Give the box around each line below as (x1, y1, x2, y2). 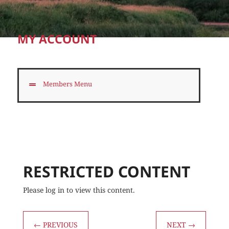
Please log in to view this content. (22, 185, 135, 195)
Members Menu (42, 79, 92, 88)
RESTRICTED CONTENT (22, 161, 190, 182)
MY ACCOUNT (17, 31, 97, 47)
